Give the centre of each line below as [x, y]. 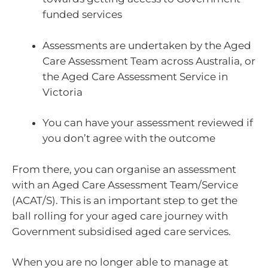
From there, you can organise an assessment [124, 169]
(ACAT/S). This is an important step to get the [125, 200]
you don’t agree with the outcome [129, 138]
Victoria [63, 92]
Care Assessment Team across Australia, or [149, 61]
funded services [82, 15]
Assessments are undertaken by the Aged [147, 45]
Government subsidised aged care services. [121, 231]
